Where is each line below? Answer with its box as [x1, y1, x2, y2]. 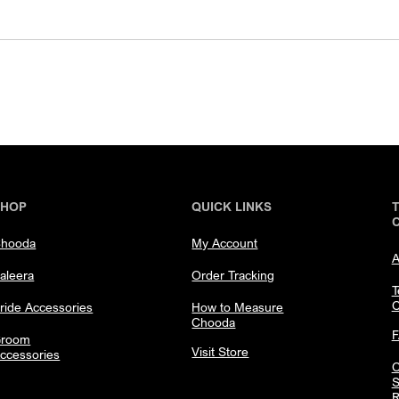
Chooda [191, 314, 236, 330]
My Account [191, 235, 258, 250]
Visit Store [191, 344, 249, 359]
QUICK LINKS [191, 199, 273, 214]
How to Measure [191, 299, 284, 314]
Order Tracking [191, 267, 275, 282]
